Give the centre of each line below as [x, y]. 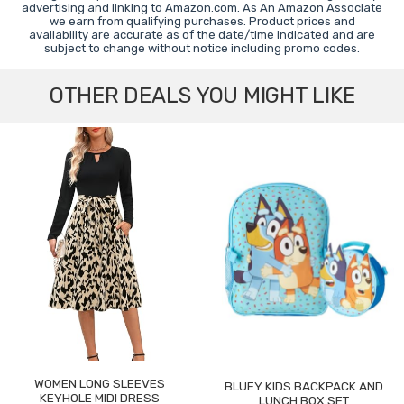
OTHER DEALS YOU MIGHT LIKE [202, 96]
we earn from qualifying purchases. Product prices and [202, 22]
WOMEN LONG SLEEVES [100, 384]
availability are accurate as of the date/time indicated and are [202, 35]
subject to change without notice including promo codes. [202, 49]
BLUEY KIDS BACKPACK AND [304, 386]
